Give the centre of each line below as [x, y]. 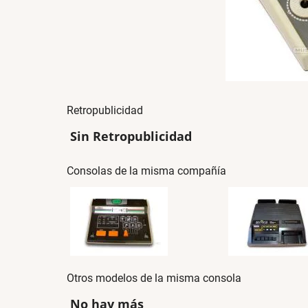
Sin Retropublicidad [131, 136]
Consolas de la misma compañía [146, 170]
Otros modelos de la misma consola [154, 278]
